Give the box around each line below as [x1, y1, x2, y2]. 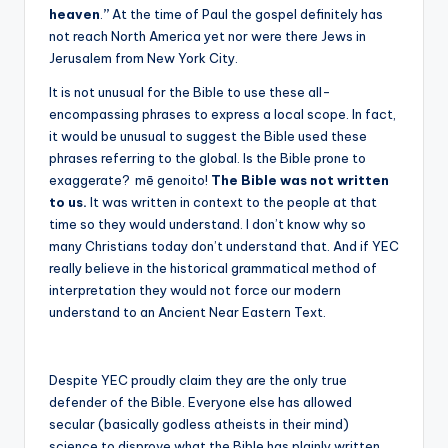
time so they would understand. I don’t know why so [49, 215, 366, 232]
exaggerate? [49, 171, 133, 188]
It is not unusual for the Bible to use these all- [49, 83, 331, 100]
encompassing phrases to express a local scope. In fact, [49, 105, 396, 122]
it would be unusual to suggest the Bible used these [49, 127, 367, 144]
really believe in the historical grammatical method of [49, 259, 377, 276]
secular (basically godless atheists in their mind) [49, 415, 349, 432]
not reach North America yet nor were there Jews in [49, 27, 366, 44]
